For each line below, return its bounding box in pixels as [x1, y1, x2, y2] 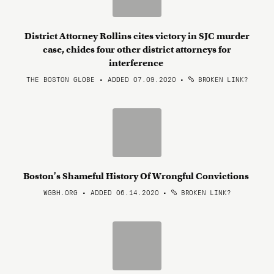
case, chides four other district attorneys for [43, 44, 231, 55]
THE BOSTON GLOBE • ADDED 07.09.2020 [26, 74, 176, 84]
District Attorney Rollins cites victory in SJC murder [24, 31, 250, 42]
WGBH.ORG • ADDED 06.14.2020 [43, 187, 159, 197]
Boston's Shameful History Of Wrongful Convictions [23, 171, 251, 182]
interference [109, 57, 165, 68]
